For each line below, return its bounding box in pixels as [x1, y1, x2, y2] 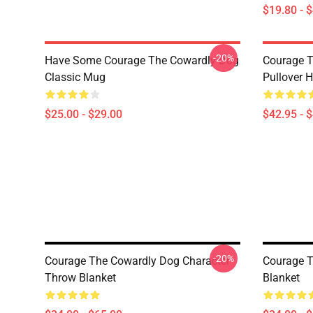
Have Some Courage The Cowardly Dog [45, 54, 239, 67]
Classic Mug [45, 71, 105, 84]
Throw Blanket [45, 271, 116, 284]
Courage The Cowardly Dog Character [45, 254, 230, 268]
